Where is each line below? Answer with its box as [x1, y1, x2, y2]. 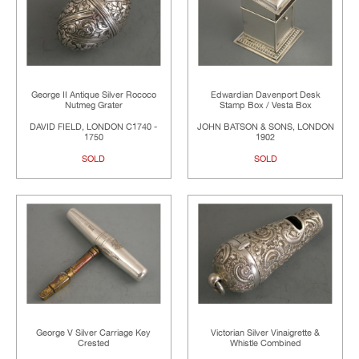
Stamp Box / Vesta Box [219, 100, 312, 111]
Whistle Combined [229, 338, 301, 349]
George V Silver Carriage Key [36, 328, 151, 339]
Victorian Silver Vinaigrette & [211, 328, 321, 339]
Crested [77, 338, 110, 349]
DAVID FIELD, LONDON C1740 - [30, 122, 158, 133]
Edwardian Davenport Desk [210, 90, 321, 101]
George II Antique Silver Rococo [30, 90, 156, 101]
